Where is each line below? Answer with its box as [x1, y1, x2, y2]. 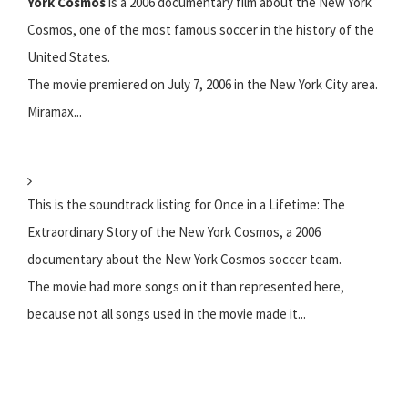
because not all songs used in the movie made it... [27, 305, 306, 323]
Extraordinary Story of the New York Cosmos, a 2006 [27, 223, 321, 241]
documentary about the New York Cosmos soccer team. [27, 250, 342, 269]
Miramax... [27, 103, 82, 121]
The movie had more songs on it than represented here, [27, 278, 344, 296]
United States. [27, 48, 110, 66]
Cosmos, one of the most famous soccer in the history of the [27, 21, 374, 39]
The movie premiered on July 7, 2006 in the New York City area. [27, 76, 378, 94]
